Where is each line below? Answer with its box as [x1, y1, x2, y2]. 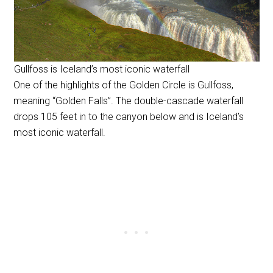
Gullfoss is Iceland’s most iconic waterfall [13, 63, 190, 75]
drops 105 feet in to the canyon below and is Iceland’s [13, 110, 244, 122]
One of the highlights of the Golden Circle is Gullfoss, [13, 79, 234, 91]
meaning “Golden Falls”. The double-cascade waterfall [13, 94, 244, 107]
